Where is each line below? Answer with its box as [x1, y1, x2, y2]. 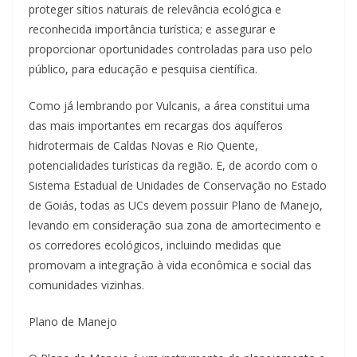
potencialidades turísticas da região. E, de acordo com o [29, 157, 318, 173]
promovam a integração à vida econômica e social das [29, 257, 312, 273]
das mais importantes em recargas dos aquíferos [29, 117, 283, 133]
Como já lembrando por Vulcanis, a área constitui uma [29, 97, 310, 113]
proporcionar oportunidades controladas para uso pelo [29, 41, 312, 57]
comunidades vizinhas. [29, 277, 144, 292]
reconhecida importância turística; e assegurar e [29, 21, 276, 37]
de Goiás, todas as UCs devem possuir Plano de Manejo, [29, 197, 323, 213]
